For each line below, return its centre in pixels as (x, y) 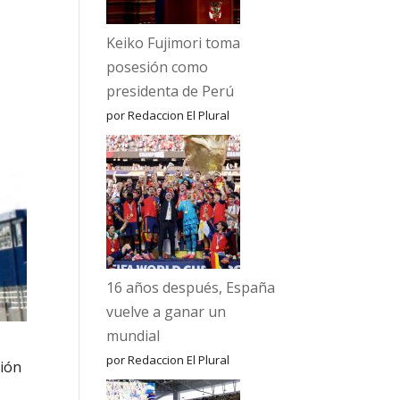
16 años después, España (191, 287)
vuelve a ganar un (167, 312)
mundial (133, 336)
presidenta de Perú (171, 91)
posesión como (158, 67)
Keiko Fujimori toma (174, 43)
